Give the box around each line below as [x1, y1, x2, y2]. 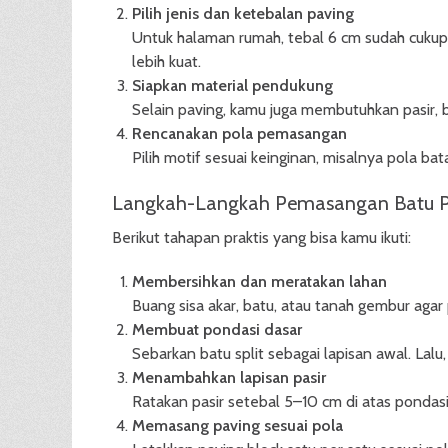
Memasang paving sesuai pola [132, 416, 343, 435]
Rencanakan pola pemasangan [132, 124, 347, 143]
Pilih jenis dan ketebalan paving [132, 4, 354, 23]
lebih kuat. [132, 52, 201, 71]
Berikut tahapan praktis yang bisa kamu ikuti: [112, 228, 411, 247]
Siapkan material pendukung [132, 76, 333, 95]
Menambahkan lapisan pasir [132, 368, 326, 387]
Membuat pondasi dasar [132, 320, 302, 339]
